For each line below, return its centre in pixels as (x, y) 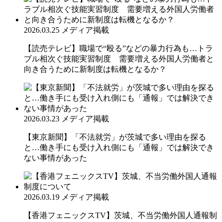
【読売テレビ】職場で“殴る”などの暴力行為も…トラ (118, 48)
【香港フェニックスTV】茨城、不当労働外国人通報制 (120, 215)
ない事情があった (55, 158)
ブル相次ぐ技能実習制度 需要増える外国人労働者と (119, 58)
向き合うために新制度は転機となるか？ (95, 69)
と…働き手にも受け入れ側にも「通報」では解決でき (119, 147)
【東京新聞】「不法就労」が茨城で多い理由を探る (115, 137)
